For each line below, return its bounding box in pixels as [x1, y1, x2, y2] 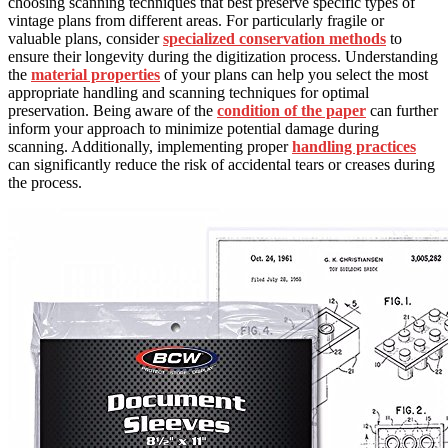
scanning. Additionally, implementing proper [8, 138, 292, 156]
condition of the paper [217, 102, 366, 120]
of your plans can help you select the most [160, 66, 428, 84]
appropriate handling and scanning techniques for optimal [8, 84, 369, 102]
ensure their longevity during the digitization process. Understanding [8, 48, 438, 66]
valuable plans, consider [8, 30, 163, 48]
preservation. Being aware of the [8, 102, 217, 120]
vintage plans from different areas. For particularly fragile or [8, 12, 384, 30]
